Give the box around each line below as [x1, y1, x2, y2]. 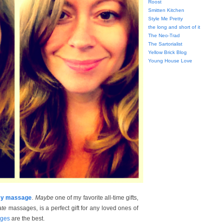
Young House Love [148, 58, 192, 63]
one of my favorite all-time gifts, [53, 194, 139, 201]
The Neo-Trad [148, 33, 180, 38]
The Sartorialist [148, 41, 182, 47]
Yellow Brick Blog [148, 50, 187, 55]
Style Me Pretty [148, 16, 183, 21]
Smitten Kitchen [148, 7, 184, 13]
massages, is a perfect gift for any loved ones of [8, 205, 138, 212]
